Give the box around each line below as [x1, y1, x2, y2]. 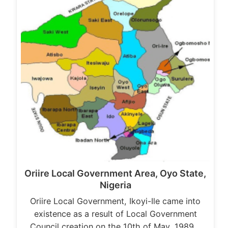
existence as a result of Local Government [34, 209, 197, 219]
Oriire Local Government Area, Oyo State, [24, 168, 206, 179]
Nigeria [99, 180, 131, 191]
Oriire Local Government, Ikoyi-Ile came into [30, 196, 201, 207]
